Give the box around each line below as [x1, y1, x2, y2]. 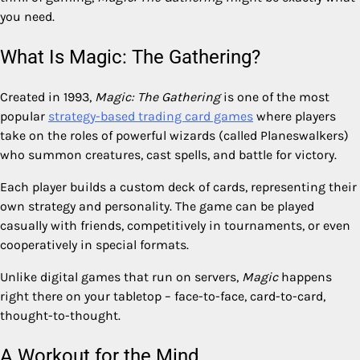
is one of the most [220, 88, 329, 104]
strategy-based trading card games [48, 108, 253, 124]
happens [278, 268, 332, 284]
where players [253, 108, 336, 124]
